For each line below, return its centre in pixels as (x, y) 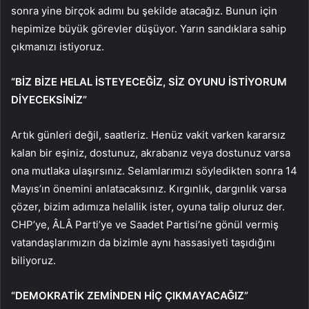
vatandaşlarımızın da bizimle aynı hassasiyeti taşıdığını (143, 242)
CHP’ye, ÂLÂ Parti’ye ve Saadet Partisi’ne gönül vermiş (145, 224)
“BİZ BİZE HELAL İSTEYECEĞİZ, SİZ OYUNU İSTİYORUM (149, 81)
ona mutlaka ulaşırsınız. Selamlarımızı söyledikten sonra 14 (154, 170)
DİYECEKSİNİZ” (49, 99)
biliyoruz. (33, 260)
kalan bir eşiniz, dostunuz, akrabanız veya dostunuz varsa (151, 152)
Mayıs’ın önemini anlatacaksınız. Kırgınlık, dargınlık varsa (149, 188)
